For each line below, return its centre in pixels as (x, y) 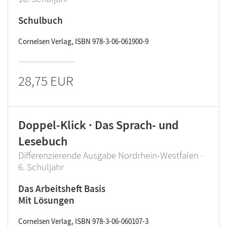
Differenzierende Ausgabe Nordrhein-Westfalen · (110, 155)
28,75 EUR (46, 81)
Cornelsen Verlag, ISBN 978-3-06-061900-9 (83, 41)
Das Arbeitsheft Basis (62, 188)
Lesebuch (43, 141)
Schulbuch (41, 20)
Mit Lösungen (46, 200)
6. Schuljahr (41, 167)
